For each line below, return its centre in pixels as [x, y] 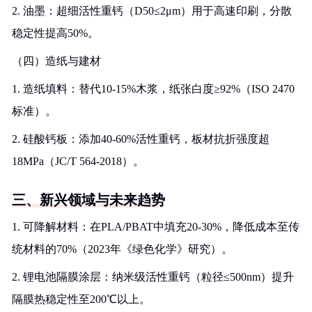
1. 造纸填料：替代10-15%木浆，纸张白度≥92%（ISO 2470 [153, 89]
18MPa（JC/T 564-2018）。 [78, 161]
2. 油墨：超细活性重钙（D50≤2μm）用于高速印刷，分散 [152, 11]
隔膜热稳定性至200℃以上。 [81, 299]
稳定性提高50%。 [55, 33]
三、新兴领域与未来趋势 [88, 200]
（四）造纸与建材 [56, 61]
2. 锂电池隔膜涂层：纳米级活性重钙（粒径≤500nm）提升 [153, 277]
